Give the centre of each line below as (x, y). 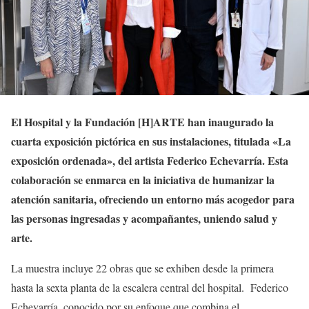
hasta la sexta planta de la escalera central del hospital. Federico (150, 287)
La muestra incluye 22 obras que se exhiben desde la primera (142, 268)
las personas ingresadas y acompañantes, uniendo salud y (144, 218)
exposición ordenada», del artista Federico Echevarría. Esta (150, 160)
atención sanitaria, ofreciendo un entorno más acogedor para (153, 199)
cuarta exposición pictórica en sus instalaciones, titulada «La (151, 141)
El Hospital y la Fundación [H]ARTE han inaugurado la (142, 121)
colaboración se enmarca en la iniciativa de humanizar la (143, 179)
